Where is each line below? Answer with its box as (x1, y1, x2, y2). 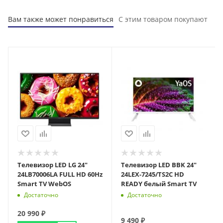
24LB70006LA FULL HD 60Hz (17, 170, 103, 179)
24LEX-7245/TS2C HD (121, 170, 184, 179)
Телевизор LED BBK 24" (121, 160, 197, 170)
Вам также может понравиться (8, 14, 113, 24)
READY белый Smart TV (121, 179, 197, 189)
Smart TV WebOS (17, 179, 71, 189)
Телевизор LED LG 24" (17, 160, 88, 170)
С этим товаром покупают (118, 14, 208, 24)
